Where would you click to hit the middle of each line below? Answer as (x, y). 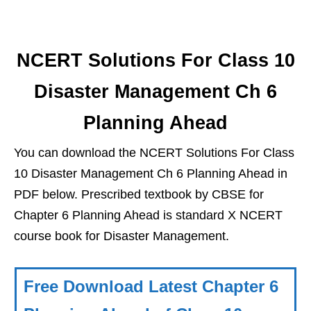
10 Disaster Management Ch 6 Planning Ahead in (151, 174)
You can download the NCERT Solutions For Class (154, 153)
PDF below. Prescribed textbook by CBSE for (139, 194)
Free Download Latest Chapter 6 (151, 286)
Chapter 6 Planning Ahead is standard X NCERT (148, 215)
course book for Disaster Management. (121, 236)
